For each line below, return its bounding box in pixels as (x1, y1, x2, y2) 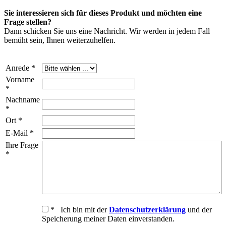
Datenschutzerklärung (109, 205, 186, 214)
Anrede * (6, 63, 35, 72)
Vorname (6, 75, 34, 84)
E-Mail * (6, 128, 34, 137)
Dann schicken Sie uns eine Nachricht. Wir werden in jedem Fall (4, 26, 210, 35)
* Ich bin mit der (48, 205, 109, 214)
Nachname (6, 95, 40, 104)
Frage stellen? (4, 17, 51, 26)
